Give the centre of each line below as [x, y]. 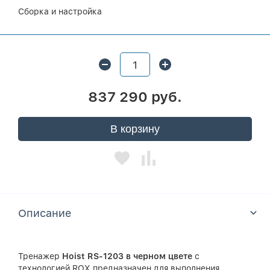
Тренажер [39, 256]
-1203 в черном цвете [147, 256]
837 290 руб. [135, 97]
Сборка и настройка [60, 11]
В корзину [135, 129]
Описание [45, 213]
